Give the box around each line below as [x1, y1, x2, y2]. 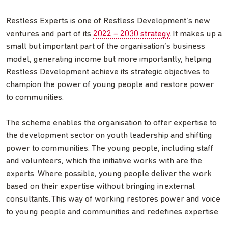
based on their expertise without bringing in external [6, 182, 195, 191]
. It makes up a [170, 30, 222, 39]
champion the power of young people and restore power [6, 80, 214, 90]
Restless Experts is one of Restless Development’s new [6, 17, 210, 26]
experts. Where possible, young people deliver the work [6, 169, 212, 179]
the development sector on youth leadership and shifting [6, 131, 212, 140]
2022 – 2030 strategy [93, 30, 170, 39]
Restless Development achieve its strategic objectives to [6, 68, 210, 77]
